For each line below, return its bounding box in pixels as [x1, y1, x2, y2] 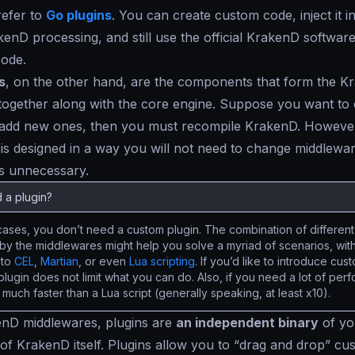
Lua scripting [129, 254, 195, 268]
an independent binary [176, 315, 319, 330]
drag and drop [239, 337, 325, 353]
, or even [78, 254, 129, 268]
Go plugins [46, 7, 112, 23]
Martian [40, 254, 78, 268]
